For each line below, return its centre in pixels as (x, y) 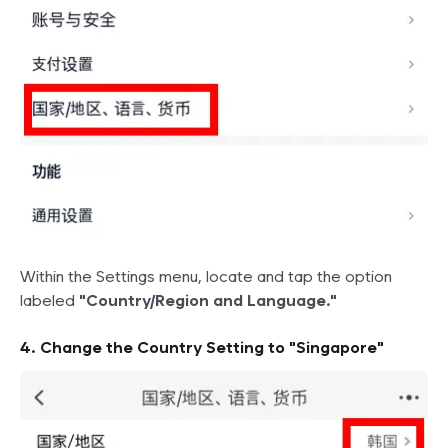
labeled (49, 301)
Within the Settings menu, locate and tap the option (206, 277)
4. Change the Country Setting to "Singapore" (202, 348)
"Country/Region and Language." (208, 301)
